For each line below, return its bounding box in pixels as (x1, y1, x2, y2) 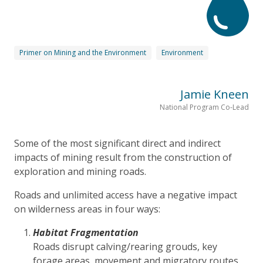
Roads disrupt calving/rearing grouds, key (33, 240, 217, 253)
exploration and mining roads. (14, 164, 146, 178)
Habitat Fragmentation (33, 225, 139, 239)
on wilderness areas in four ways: (14, 202, 160, 215)
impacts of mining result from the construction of (14, 150, 232, 164)
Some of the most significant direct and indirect (14, 136, 221, 150)
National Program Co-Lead (160, 102, 249, 112)
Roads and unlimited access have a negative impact (14, 188, 237, 201)
